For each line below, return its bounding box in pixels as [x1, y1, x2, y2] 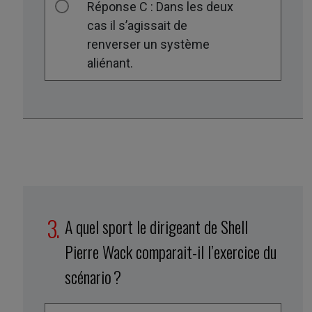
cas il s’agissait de [87, 18, 188, 33]
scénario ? [65, 263, 122, 289]
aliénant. [87, 56, 134, 71]
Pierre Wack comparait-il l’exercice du [65, 238, 277, 264]
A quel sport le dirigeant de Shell [65, 213, 249, 239]
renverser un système [87, 37, 210, 52]
